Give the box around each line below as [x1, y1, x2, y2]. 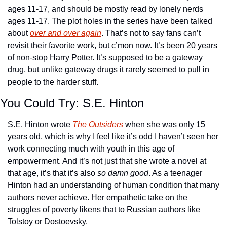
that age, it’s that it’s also [8, 169, 97, 178]
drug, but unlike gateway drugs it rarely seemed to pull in [8, 65, 209, 74]
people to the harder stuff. [8, 78, 98, 87]
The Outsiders [72, 120, 123, 129]
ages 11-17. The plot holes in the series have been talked [8, 17, 212, 26]
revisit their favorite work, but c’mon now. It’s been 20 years [8, 41, 217, 50]
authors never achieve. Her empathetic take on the [8, 193, 187, 202]
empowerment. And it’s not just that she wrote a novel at [8, 157, 206, 166]
